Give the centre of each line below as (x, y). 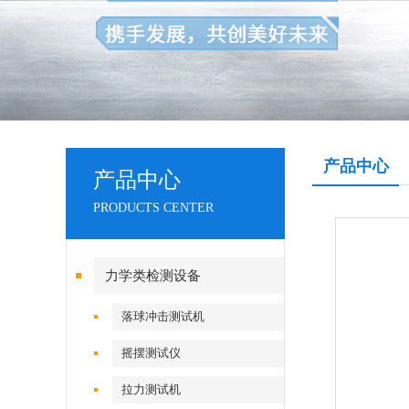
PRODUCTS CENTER (153, 208)
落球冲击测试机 (163, 316)
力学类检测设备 (153, 276)
